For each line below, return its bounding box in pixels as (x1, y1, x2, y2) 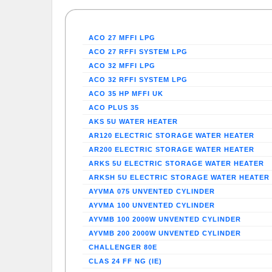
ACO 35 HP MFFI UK (89, 90, 163, 98)
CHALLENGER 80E (89, 243, 157, 251)
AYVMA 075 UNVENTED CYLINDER (89, 188, 215, 195)
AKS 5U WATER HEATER (89, 118, 178, 126)
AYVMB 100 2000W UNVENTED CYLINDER (89, 216, 241, 223)
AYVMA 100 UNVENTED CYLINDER (89, 202, 215, 209)
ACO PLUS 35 (89, 104, 139, 112)
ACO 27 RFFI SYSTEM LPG (89, 48, 188, 56)
